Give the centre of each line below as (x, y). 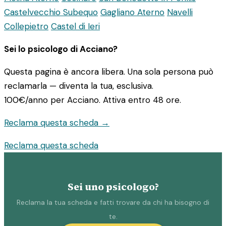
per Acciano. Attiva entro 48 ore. (115, 100)
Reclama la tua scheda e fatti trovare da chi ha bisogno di (113, 202)
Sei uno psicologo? (113, 187)
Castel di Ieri (75, 26)
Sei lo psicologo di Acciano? (61, 49)
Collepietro (26, 26)
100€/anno (26, 100)
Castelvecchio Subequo (51, 12)
